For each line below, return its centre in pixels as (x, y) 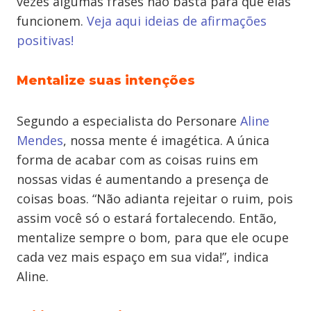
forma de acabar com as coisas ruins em (137, 160)
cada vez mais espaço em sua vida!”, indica (143, 257)
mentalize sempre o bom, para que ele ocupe (153, 237)
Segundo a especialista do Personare (128, 121)
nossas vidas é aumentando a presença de (143, 179)
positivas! (45, 40)
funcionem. (52, 21)
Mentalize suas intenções (106, 81)
